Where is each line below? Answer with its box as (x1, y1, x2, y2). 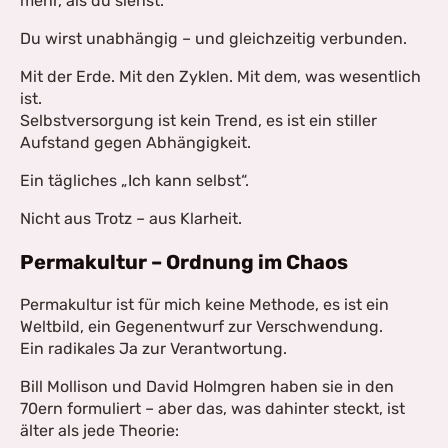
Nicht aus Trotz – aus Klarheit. (20, 209, 242, 228)
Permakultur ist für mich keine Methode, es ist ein (20, 295, 389, 314)
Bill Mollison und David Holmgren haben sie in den (20, 377, 394, 396)
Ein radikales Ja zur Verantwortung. (20, 339, 287, 358)
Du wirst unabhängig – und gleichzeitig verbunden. (20, 29, 407, 48)
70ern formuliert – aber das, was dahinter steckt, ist (20, 399, 405, 418)
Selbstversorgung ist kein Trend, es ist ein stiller (20, 111, 377, 130)
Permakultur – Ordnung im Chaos (20, 250, 348, 274)
